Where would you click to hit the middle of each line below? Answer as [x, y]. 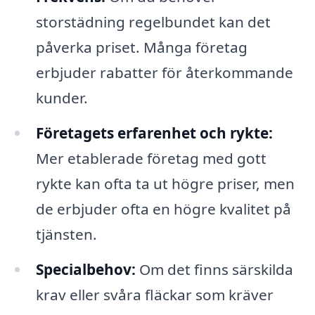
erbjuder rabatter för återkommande [164, 73]
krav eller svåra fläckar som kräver [154, 295]
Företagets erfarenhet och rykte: [154, 133]
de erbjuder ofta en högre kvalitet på [163, 209]
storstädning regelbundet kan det [153, 22]
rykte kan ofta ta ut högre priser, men [165, 184]
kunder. [62, 98]
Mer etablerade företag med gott [151, 159]
